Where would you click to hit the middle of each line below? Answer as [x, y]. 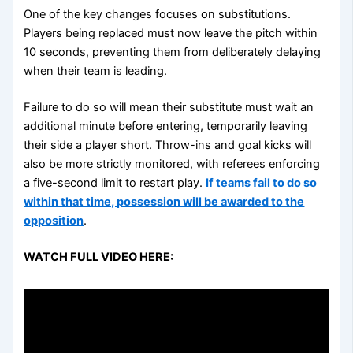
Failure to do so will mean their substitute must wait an [169, 108]
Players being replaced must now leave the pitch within [171, 33]
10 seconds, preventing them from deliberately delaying [173, 52]
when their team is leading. [96, 71]
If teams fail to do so [262, 183]
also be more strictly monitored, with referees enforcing [172, 164]
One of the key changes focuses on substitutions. [158, 15]
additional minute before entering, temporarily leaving [166, 126]
